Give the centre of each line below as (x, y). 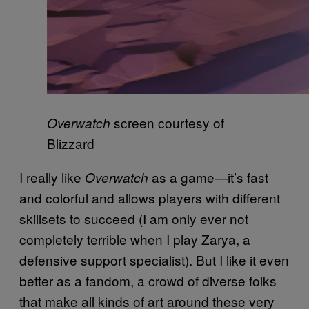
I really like (52, 177)
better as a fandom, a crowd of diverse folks (148, 280)
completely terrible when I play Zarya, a (135, 239)
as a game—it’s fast (208, 177)
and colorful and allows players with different (150, 197)
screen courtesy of (167, 122)
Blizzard (71, 143)
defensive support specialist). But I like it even (154, 259)
